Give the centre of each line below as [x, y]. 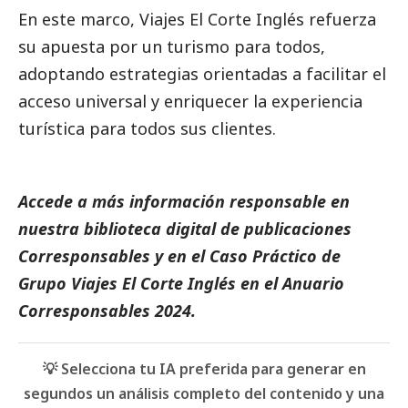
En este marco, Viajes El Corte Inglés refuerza [197, 20]
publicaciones [298, 229]
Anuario [313, 284]
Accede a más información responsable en [184, 202]
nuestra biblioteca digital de [131, 229]
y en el [180, 256]
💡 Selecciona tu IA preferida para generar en [204, 369]
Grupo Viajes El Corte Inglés [127, 284]
